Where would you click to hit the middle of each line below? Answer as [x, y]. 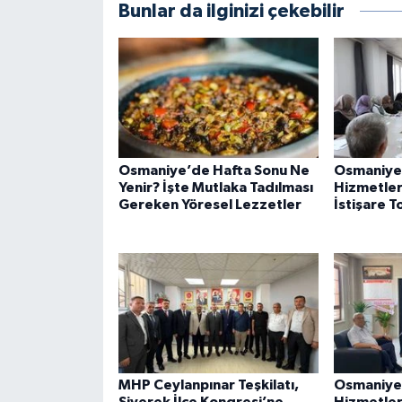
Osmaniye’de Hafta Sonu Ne [214, 170]
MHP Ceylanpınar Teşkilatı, [208, 385]
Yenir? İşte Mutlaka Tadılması [215, 187]
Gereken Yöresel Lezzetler [210, 204]
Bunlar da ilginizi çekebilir [231, 12]
